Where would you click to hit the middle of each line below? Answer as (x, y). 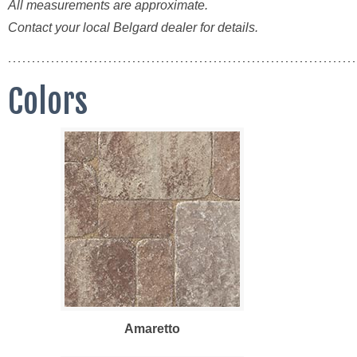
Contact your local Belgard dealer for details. (133, 27)
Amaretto (152, 329)
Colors (48, 102)
